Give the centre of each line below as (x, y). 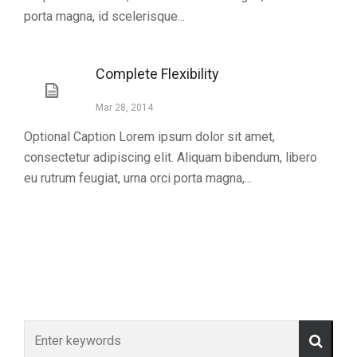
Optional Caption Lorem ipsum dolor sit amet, (149, 137)
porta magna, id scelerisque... (104, 16)
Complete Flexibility (157, 74)
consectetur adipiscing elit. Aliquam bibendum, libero (171, 157)
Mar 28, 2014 (124, 108)
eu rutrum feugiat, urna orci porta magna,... (138, 178)
